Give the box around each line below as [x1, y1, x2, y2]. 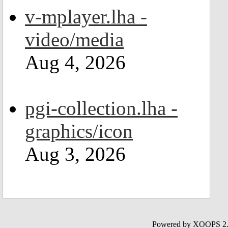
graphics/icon [25, 120, 133, 142]
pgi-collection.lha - [25, 97, 178, 119]
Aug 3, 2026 [25, 143, 126, 165]
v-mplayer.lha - [25, 6, 147, 27]
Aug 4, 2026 [25, 51, 126, 73]
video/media [25, 28, 124, 50]
